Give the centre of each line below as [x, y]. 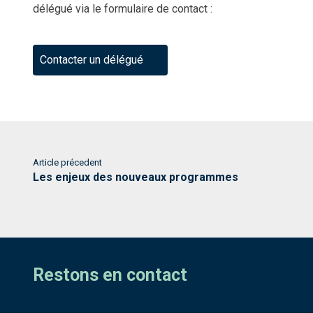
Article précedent [67, 163]
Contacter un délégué [92, 60]
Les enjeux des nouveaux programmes [136, 177]
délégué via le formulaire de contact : [123, 9]
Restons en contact [110, 275]
